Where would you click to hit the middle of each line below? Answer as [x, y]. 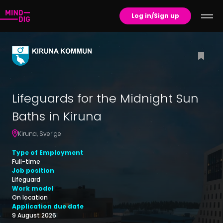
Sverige [50, 134]
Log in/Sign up [155, 16]
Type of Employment [48, 153]
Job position [33, 171]
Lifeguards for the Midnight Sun [105, 99]
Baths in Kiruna [57, 116]
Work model [33, 189]
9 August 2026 [34, 216]
